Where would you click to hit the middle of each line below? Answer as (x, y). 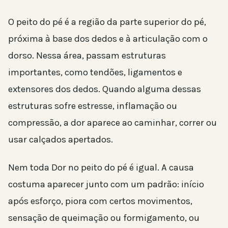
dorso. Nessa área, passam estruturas (87, 55)
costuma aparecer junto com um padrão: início (106, 184)
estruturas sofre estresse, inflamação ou (93, 106)
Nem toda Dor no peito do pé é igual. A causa (101, 167)
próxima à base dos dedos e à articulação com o (108, 38)
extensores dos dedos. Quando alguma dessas (105, 89)
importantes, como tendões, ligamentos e (95, 72)
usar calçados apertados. (61, 139)
